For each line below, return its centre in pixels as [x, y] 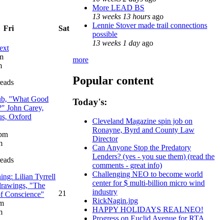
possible [105, 34]
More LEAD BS [118, 7]
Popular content [113, 80]
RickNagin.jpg [115, 201]
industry [105, 192]
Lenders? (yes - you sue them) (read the [153, 157]
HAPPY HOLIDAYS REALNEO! [148, 210]
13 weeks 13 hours [121, 16]
